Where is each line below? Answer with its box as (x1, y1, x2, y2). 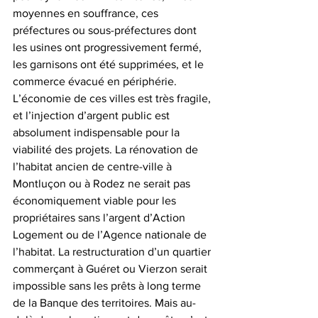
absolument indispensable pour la (13, 126, 182, 138)
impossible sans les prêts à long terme (13, 279, 204, 292)
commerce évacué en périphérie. (13, 75, 180, 87)
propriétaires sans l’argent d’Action (13, 211, 188, 224)
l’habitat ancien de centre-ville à (13, 160, 175, 172)
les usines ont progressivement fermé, (13, 40, 204, 53)
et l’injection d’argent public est (13, 109, 172, 121)
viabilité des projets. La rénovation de (13, 143, 201, 155)
